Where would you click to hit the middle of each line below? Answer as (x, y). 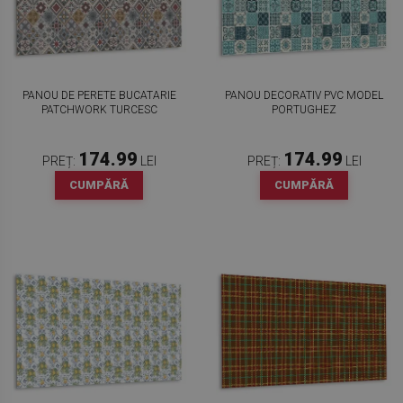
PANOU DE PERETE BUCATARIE (99, 95)
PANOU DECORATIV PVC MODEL (304, 95)
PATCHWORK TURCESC (99, 110)
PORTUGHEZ (304, 110)
